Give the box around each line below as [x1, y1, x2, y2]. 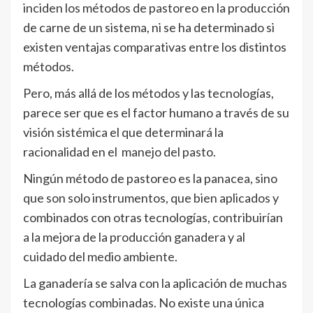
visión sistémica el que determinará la [23, 124, 224, 140]
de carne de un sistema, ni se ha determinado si [23, 20, 275, 35]
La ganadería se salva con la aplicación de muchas [23, 275, 287, 291]
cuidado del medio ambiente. [23, 249, 177, 264]
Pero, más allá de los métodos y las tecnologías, [23, 85, 274, 101]
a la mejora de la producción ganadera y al [23, 229, 245, 245]
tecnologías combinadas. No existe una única [23, 295, 264, 310]
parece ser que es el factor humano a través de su [23, 105, 289, 120]
